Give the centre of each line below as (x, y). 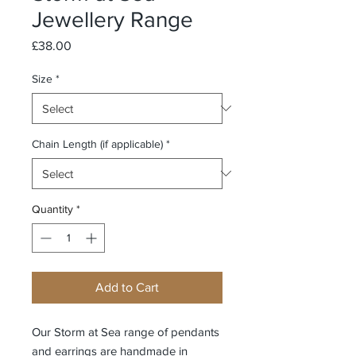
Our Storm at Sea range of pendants (126, 331)
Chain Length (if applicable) (97, 143)
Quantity (52, 209)
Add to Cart (127, 287)
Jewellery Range (112, 19)
